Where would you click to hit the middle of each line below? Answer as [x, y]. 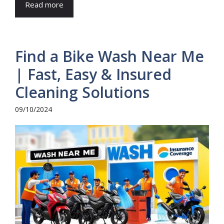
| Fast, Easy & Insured [93, 74]
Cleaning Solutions [82, 92]
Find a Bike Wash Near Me [109, 56]
